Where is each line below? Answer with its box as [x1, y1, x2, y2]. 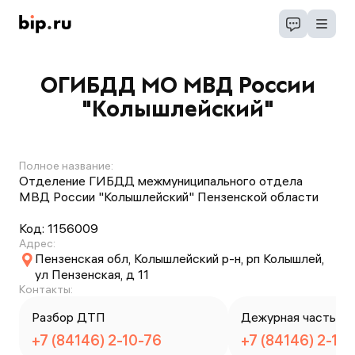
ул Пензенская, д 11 [35, 266, 149, 282]
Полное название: [19, 158, 113, 173]
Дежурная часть [241, 309, 336, 325]
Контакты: [19, 282, 73, 296]
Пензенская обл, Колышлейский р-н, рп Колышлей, [35, 250, 324, 266]
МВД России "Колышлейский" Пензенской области [19, 189, 319, 204]
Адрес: [19, 236, 55, 250]
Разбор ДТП [32, 309, 105, 325]
